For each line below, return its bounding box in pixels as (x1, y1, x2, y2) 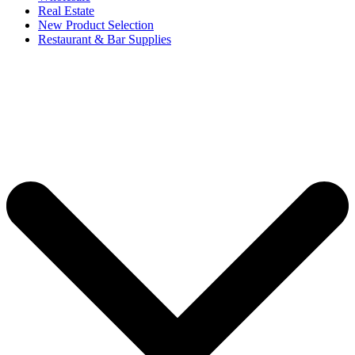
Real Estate (38, 3, 94, 17)
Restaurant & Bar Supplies (38, 32, 171, 46)
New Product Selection (38, 17, 154, 32)
